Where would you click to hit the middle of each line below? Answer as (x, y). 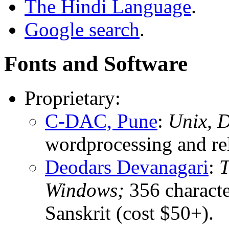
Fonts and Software (96, 64)
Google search (82, 30)
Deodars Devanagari (127, 167)
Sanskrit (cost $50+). (129, 213)
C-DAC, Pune (101, 121)
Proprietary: (73, 98)
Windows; (85, 190)
